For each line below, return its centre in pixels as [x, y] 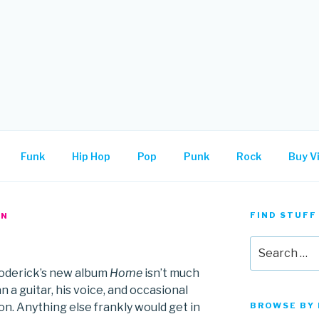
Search [267, 243]
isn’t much [171, 273]
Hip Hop [91, 156]
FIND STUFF [283, 215]
